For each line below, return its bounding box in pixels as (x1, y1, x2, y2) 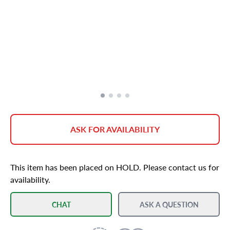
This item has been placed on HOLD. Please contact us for (10, 161, 219, 173)
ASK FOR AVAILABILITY (70, 123, 160, 135)
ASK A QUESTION (139, 199, 199, 209)
